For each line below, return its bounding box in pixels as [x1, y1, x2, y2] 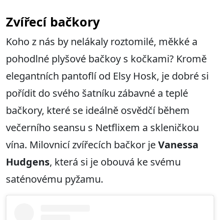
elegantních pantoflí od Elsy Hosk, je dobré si [6, 69, 209, 83]
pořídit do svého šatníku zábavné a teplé [6, 86, 188, 100]
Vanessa [158, 138, 198, 152]
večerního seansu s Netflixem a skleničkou [6, 121, 199, 135]
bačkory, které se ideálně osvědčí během [6, 104, 190, 117]
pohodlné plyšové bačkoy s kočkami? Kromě [6, 52, 207, 66]
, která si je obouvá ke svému [50, 155, 181, 169]
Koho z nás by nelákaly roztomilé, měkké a [6, 35, 197, 49]
